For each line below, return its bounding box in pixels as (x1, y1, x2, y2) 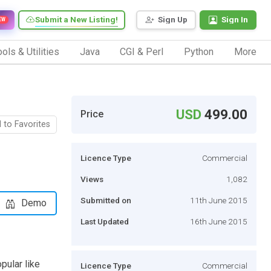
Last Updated (80, 216, 129, 226)
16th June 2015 (190, 216, 247, 226)
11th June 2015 (190, 195, 247, 205)
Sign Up (158, 15, 188, 25)
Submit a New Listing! (35, 15, 118, 25)
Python (184, 45, 214, 57)
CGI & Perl (120, 45, 164, 57)
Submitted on (80, 195, 131, 205)
